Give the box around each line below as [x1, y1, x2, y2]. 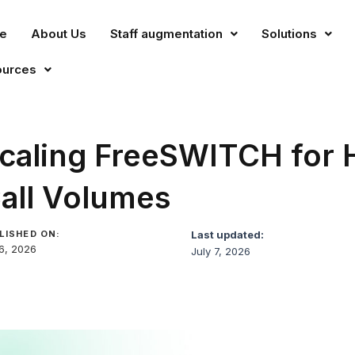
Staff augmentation [110, 26, 223, 41]
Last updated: [190, 228, 264, 241]
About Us [31, 26, 86, 41]
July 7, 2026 [190, 245, 250, 258]
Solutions [261, 26, 317, 41]
